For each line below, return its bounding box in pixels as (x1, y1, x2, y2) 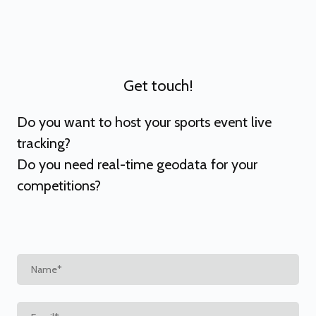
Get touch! (123, 76, 193, 95)
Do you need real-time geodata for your (17, 156, 257, 173)
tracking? (17, 135, 71, 152)
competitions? (17, 177, 101, 194)
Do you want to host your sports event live (17, 114, 272, 130)
